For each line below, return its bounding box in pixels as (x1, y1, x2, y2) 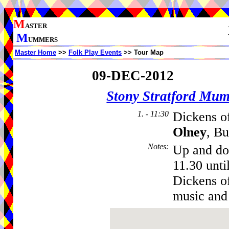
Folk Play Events (68, 49, 122, 56)
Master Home (15, 49, 56, 56)
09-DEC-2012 (91, 67, 174, 83)
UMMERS (28, 36, 58, 43)
